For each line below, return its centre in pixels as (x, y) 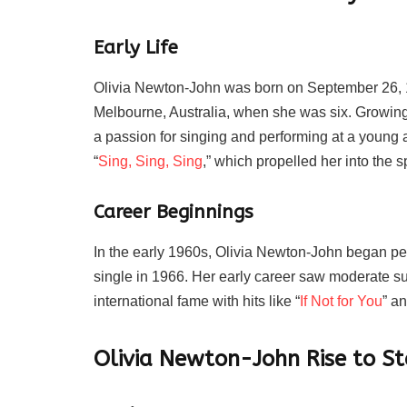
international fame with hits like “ (197, 301)
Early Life (136, 48)
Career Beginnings (174, 212)
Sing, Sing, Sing (150, 161)
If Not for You (341, 301)
